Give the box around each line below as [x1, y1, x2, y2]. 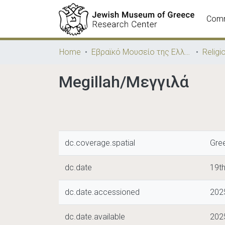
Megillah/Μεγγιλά [59, 72, 189, 91]
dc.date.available [65, 212, 125, 221]
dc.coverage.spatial [65, 138, 135, 148]
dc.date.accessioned [65, 187, 140, 197]
